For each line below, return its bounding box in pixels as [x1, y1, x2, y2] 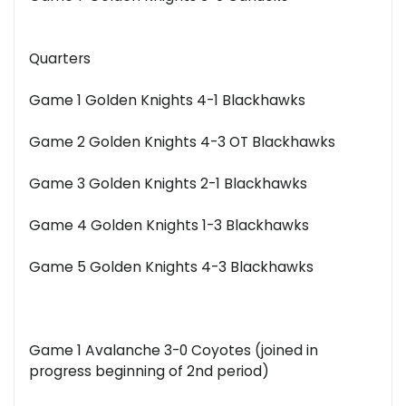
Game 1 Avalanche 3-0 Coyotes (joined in [29, 341, 318, 361]
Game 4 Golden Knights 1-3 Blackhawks [29, 216, 309, 236]
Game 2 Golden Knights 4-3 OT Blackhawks [29, 132, 335, 152]
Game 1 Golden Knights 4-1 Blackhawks [29, 91, 305, 111]
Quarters [29, 49, 91, 69]
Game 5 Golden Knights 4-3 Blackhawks [29, 257, 314, 277]
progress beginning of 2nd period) [29, 362, 269, 382]
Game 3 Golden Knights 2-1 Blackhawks [29, 174, 307, 194]
